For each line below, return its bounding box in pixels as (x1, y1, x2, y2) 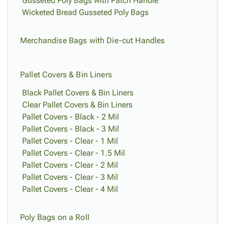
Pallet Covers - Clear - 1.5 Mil (22, 148, 125, 158)
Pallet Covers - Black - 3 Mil (22, 124, 119, 134)
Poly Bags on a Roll (20, 212, 89, 222)
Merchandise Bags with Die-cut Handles (20, 36, 165, 45)
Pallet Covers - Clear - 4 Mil (22, 184, 118, 194)
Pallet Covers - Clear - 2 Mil (22, 160, 118, 170)
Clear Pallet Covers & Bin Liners (22, 100, 133, 109)
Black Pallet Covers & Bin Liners (22, 88, 134, 97)
